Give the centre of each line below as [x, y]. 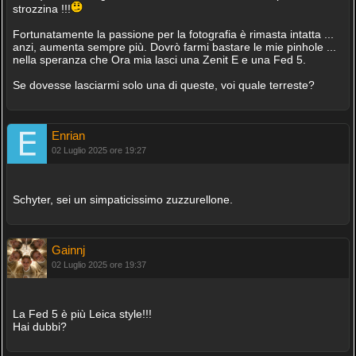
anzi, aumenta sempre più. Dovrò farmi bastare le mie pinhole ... [174, 47]
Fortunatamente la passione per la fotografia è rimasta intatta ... [173, 34]
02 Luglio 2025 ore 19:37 [99, 265]
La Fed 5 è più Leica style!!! [82, 314]
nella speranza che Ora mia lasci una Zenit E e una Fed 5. [159, 60]
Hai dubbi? [39, 327]
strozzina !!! [41, 9]
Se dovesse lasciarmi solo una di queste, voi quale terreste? [163, 85]
